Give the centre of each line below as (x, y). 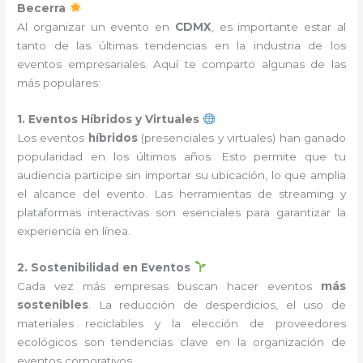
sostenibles (53, 304)
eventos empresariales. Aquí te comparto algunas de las (181, 64)
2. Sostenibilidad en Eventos (104, 267)
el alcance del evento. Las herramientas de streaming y (181, 193)
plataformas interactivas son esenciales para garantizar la (181, 212)
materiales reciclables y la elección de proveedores (181, 323)
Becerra (42, 8)
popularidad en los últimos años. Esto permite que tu (181, 156)
